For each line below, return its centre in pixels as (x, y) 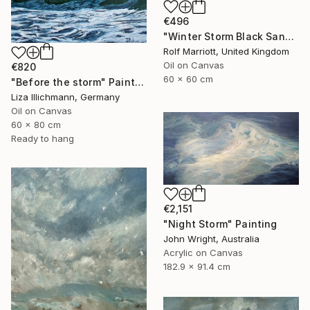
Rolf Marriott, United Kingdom (226, 51)
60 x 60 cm (188, 79)
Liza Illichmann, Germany (65, 97)
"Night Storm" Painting (220, 224)
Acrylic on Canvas (203, 252)
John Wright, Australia (211, 238)
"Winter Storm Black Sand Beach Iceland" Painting (289, 36)
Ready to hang (43, 139)
